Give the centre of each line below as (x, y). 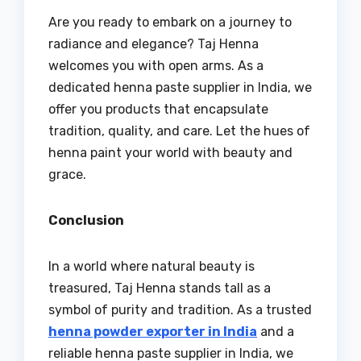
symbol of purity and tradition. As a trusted (180, 309)
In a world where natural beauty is (151, 266)
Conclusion (86, 220)
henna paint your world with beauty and (170, 152)
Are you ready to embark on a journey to (170, 22)
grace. (67, 174)
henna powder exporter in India (153, 331)
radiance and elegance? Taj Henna (154, 44)
